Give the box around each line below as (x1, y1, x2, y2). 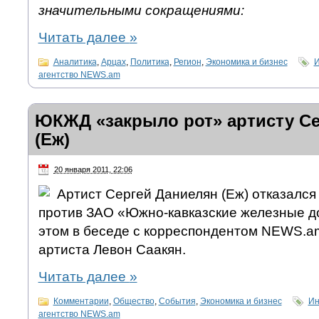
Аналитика (53, 57, 97, 68)
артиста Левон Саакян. (38, 242, 186, 258)
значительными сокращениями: (38, 3, 244, 19)
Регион (173, 57, 202, 68)
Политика (130, 57, 169, 68)
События (158, 296, 196, 307)
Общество (113, 296, 155, 307)
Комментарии (53, 296, 109, 307)
